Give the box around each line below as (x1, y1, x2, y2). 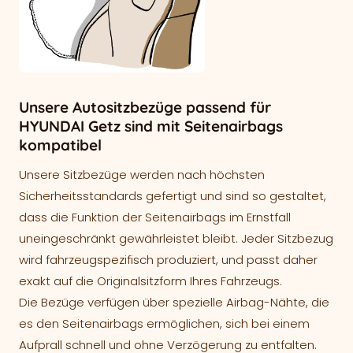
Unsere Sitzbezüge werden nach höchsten (19, 166, 265, 183)
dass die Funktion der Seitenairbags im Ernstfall (19, 209, 291, 225)
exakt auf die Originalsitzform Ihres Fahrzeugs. (19, 273, 282, 289)
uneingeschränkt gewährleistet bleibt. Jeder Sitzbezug (19, 230, 333, 247)
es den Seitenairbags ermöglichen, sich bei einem (19, 315, 310, 332)
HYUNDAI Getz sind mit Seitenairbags (19, 117, 283, 136)
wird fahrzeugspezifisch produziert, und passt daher (19, 251, 318, 268)
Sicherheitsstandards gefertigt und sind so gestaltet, (19, 188, 326, 204)
